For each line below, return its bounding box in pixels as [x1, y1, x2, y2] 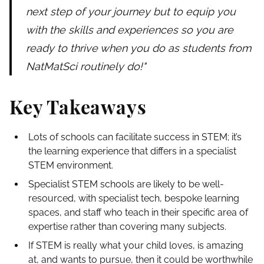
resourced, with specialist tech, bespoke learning [28, 193, 239, 204]
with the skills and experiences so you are [26, 24, 233, 37]
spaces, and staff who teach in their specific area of [28, 207, 248, 219]
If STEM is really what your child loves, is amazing [28, 240, 243, 252]
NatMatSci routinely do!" [26, 60, 146, 73]
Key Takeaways [9, 94, 147, 120]
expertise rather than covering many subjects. [28, 221, 226, 233]
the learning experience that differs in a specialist [28, 146, 236, 157]
